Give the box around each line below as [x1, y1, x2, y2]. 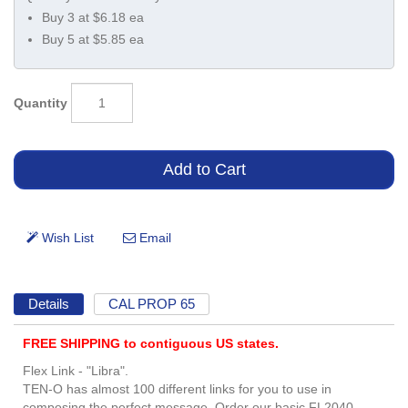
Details [27, 295, 69, 311]
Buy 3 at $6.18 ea [42, 10, 144, 25]
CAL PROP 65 [108, 295, 196, 311]
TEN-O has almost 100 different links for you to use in [23, 382, 331, 397]
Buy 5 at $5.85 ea [42, 32, 144, 46]
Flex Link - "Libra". [23, 363, 128, 379]
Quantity [14, 95, 67, 110]
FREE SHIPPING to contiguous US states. [23, 336, 279, 352]
